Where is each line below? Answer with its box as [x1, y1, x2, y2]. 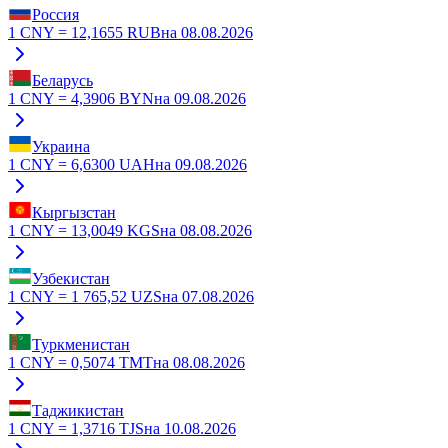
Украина [32, 137, 90, 155]
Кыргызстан [32, 203, 116, 221]
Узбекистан [32, 269, 110, 287]
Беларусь [32, 71, 93, 89]
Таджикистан [32, 401, 124, 419]
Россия [32, 5, 79, 23]
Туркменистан [32, 335, 130, 353]
